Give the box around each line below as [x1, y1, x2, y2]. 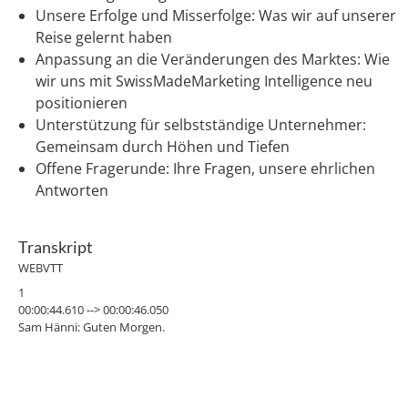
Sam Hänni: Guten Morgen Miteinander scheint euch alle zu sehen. [18, 377, 377, 394]
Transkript [18, 236, 93, 257]
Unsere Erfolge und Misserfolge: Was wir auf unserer [35, 5, 396, 25]
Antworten [35, 179, 108, 200]
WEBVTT [18, 260, 63, 277]
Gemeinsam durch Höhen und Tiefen [35, 136, 290, 157]
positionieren [35, 92, 127, 113]
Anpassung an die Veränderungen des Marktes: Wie [35, 48, 390, 69]
